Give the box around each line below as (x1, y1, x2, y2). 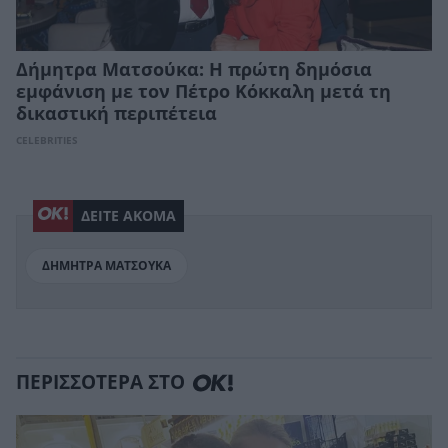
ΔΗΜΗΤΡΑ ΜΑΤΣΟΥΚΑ (42, 258, 171, 273)
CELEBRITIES (16, 134, 78, 146)
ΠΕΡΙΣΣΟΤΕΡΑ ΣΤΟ (16, 371, 185, 395)
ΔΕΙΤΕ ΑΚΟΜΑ (81, 207, 176, 224)
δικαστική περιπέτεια (16, 103, 217, 124)
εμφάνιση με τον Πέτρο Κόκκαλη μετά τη (16, 81, 391, 102)
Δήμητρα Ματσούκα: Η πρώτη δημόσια (16, 59, 372, 80)
